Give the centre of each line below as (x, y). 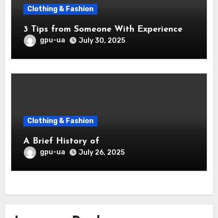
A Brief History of (61, 141)
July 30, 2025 (102, 40)
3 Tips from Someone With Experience (107, 29)
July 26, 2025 (101, 152)
